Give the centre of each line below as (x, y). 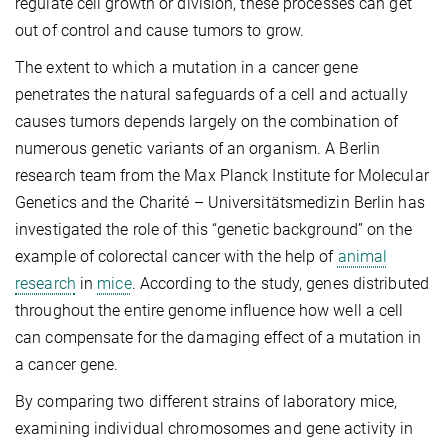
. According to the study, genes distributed (280, 284)
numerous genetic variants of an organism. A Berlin (198, 149)
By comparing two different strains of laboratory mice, (206, 402)
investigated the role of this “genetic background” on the (213, 230)
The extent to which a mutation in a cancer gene (186, 68)
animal (362, 257)
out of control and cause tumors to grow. (160, 31)
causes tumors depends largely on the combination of (207, 122)
